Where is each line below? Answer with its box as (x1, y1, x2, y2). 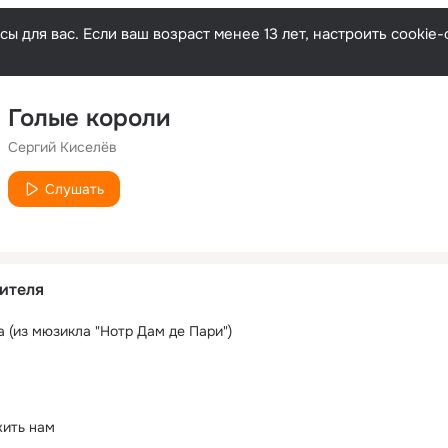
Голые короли (8, 103, 171, 133)
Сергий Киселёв (8, 138, 117, 156)
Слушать (45, 180, 104, 198)
